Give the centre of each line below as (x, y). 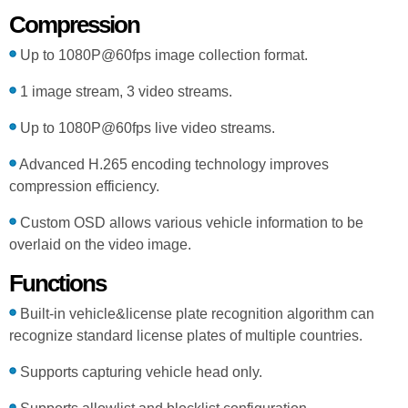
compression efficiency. (84, 186)
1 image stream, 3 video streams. (124, 91)
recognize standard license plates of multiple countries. (186, 335)
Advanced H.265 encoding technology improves (173, 164)
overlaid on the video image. (100, 244)
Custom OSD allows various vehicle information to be (190, 222)
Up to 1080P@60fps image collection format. (162, 55)
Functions (57, 283)
